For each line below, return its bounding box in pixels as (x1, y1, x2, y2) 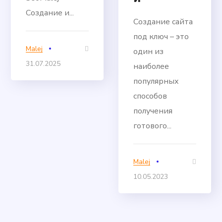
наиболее (133, 60, 169, 72)
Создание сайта (133, 16, 193, 27)
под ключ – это (133, 31, 189, 42)
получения (133, 105, 173, 116)
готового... (133, 120, 172, 131)
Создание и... (26, 7, 74, 18)
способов (133, 90, 167, 102)
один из (133, 46, 164, 57)
